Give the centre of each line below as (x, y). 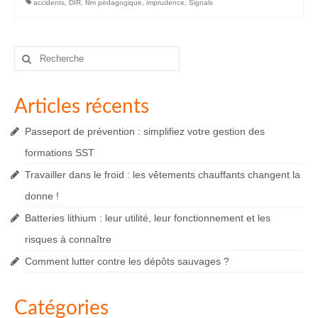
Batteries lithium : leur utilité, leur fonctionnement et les (148, 218)
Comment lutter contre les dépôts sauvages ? (127, 262)
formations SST (60, 153)
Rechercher (41, 53)
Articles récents (82, 107)
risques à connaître (68, 240)
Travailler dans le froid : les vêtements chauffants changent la (163, 175)
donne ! (42, 196)
